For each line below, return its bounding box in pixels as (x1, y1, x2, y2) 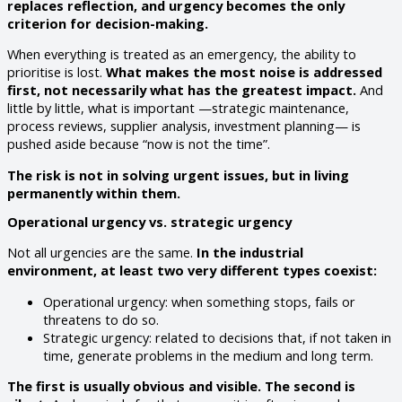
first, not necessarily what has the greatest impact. (7, 81, 356, 100)
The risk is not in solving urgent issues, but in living (7, 165, 349, 184)
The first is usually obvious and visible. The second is (7, 377, 355, 396)
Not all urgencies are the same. (7, 242, 197, 261)
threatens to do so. (43, 310, 159, 328)
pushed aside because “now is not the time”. (7, 135, 270, 153)
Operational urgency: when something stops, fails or (43, 292, 355, 310)
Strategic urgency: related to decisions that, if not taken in (43, 328, 391, 346)
